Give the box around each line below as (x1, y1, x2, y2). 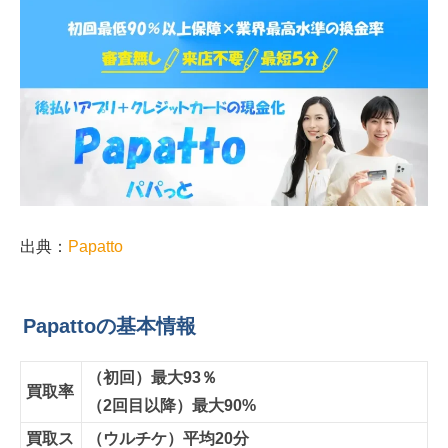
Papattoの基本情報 (23, 315, 196, 338)
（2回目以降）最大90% (87, 397, 256, 415)
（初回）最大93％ (87, 369, 217, 387)
